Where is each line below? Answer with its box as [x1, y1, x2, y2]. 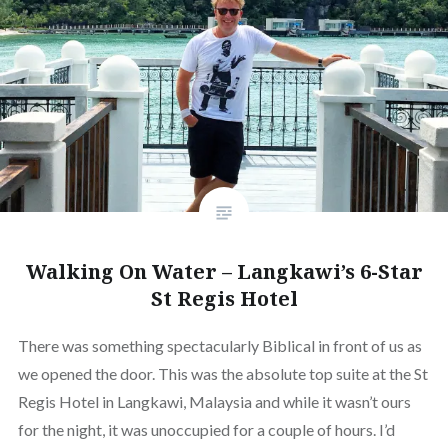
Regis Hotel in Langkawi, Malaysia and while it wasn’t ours [17, 391, 411, 411]
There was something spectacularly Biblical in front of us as [17, 335, 422, 355]
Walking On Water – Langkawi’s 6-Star [25, 257, 423, 285]
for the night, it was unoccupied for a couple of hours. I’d [17, 419, 395, 439]
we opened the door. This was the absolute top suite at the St [17, 363, 428, 383]
